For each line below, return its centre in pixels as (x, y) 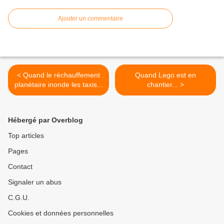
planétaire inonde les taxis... (58, 85)
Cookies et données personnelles (61, 213)
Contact (20, 167)
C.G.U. (19, 198)
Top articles (26, 136)
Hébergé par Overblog (45, 120)
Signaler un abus (35, 182)
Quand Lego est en (165, 75)
